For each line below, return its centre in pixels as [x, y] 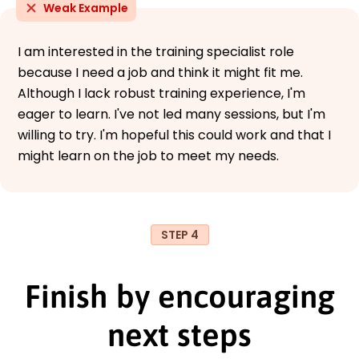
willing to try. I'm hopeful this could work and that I [174, 135]
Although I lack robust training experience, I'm [161, 93]
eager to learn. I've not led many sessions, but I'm [171, 114]
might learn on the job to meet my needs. [148, 155]
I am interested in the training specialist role [156, 51]
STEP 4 [179, 234]
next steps [179, 334]
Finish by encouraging [179, 296]
